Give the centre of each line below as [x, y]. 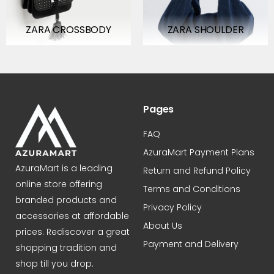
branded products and [66, 200]
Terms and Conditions [192, 189]
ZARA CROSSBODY [68, 30]
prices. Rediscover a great [72, 232]
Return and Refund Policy [197, 171]
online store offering [59, 184]
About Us [163, 226]
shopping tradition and [66, 248]
